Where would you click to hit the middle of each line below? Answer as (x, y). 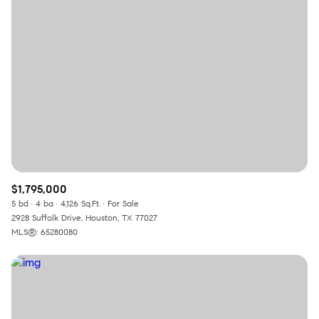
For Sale (123, 203)
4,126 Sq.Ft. (80, 203)
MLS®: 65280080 (45, 231)
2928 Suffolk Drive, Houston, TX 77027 (84, 217)
